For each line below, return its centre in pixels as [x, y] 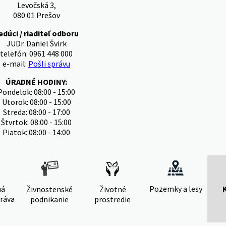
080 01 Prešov [36, 15]
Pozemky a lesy [176, 189]
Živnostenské [49, 189]
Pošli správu [49, 64]
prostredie [112, 199]
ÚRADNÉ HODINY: [36, 82]
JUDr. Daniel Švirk [36, 43]
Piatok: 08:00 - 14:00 [36, 132]
